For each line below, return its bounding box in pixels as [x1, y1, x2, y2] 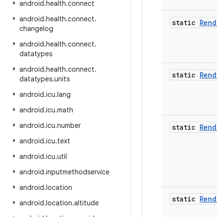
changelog [19, 24, 53, 33]
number [57, 121, 81, 130]
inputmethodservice [46, 168, 109, 176]
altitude [74, 199, 99, 207]
